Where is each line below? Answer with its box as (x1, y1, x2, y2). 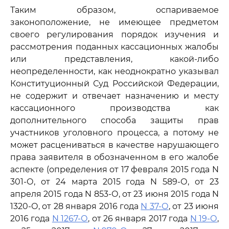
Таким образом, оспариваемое (10, 5, 219, 15)
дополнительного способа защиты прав (10, 116, 219, 125)
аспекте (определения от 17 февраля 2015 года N (10, 165, 219, 174)
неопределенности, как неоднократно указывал (10, 66, 219, 76)
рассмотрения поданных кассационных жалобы (10, 42, 219, 52)
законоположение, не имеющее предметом (10, 17, 219, 27)
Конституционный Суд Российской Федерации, (10, 79, 219, 88)
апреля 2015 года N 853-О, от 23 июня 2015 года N (10, 189, 219, 199)
